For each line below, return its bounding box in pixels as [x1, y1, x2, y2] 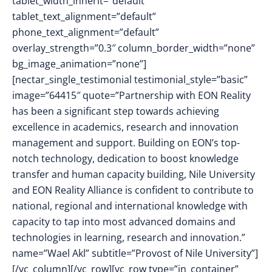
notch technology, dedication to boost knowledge [12, 152, 239, 165]
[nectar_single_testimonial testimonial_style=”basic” [12, 73, 248, 86]
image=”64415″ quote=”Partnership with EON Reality [12, 89, 251, 102]
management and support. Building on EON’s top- [12, 136, 240, 149]
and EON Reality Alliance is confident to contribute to [12, 183, 254, 197]
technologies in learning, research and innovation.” [12, 231, 245, 244]
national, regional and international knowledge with [12, 199, 248, 212]
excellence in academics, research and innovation [12, 120, 239, 134]
